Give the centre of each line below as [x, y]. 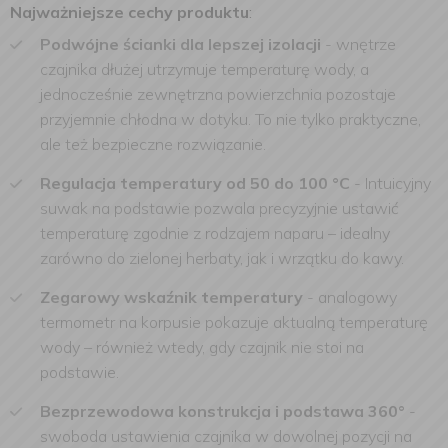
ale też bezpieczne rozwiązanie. [153, 144]
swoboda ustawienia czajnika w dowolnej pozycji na [226, 436]
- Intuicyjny [390, 183]
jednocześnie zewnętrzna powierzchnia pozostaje [218, 94]
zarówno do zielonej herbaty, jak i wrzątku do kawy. [222, 258]
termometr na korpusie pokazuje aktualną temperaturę [234, 322]
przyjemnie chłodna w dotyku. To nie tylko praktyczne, [230, 119]
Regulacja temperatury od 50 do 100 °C [195, 183]
